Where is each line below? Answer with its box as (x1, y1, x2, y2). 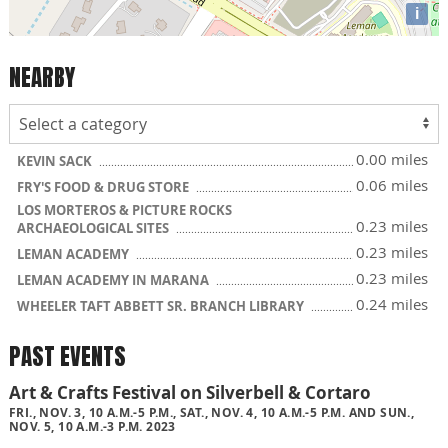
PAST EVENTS (9, 339, 126, 374)
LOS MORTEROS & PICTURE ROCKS (17, 201, 232, 219)
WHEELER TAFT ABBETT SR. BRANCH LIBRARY (17, 297, 307, 315)
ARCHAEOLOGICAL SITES (17, 219, 172, 237)
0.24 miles (356, 294, 428, 314)
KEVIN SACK (17, 152, 95, 170)
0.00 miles (356, 149, 428, 169)
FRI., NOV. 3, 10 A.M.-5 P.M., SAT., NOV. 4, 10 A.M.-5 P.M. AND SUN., (9, 404, 415, 422)
